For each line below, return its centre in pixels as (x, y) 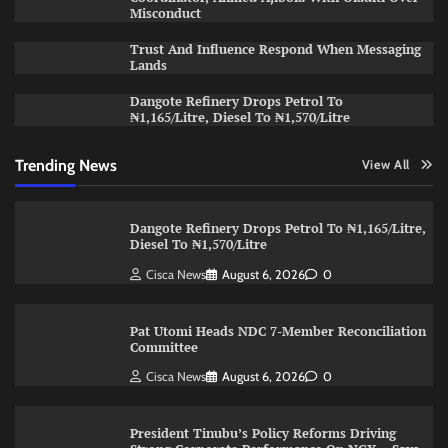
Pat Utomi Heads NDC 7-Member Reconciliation (277, 331)
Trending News (66, 164)
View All (385, 164)
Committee (165, 347)
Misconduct (165, 13)
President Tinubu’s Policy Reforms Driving (262, 434)
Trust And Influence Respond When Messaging (275, 49)
